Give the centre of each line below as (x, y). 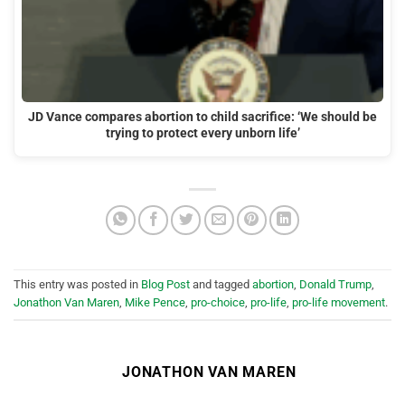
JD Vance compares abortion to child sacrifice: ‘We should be (202, 118)
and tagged (221, 284)
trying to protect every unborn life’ (202, 134)
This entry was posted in (77, 284)
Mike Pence (155, 302)
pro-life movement (339, 302)
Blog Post (165, 284)
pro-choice (218, 302)
